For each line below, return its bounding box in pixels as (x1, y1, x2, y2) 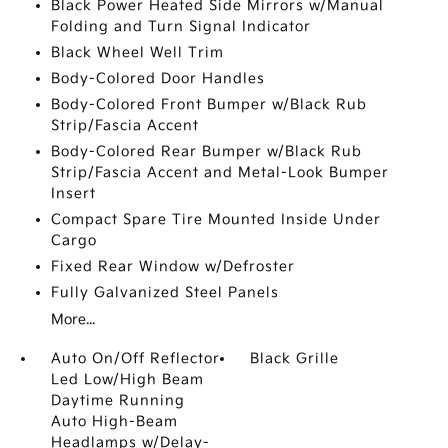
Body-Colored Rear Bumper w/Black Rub (50, 143, 362, 160)
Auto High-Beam (50, 413, 178, 430)
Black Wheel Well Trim (50, 44, 224, 61)
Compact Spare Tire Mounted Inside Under (50, 211, 381, 228)
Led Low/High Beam (50, 371, 204, 388)
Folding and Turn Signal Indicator (50, 18, 311, 35)
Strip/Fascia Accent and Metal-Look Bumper (50, 164, 389, 181)
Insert (50, 185, 96, 202)
